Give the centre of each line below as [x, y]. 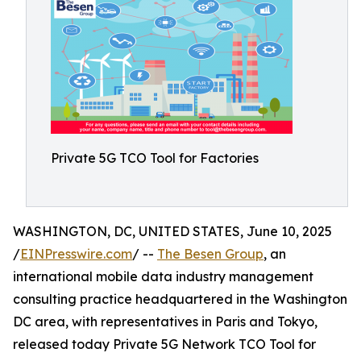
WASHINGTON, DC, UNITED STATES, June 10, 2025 [172, 231]
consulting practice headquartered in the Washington [180, 299]
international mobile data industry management [163, 276]
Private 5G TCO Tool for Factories [155, 158]
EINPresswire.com [76, 254]
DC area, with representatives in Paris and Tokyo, [165, 322]
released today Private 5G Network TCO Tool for [164, 344]
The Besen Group [210, 254]
